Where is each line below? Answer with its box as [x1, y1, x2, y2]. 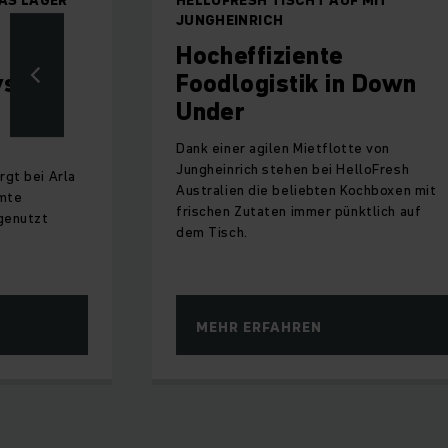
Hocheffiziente [176, 38, 344, 72]
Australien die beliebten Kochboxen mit [176, 179, 437, 200]
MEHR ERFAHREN [196, 316, 322, 337]
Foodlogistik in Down [176, 66, 417, 100]
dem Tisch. [176, 221, 248, 242]
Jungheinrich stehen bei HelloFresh [176, 158, 410, 179]
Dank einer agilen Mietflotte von [176, 137, 390, 158]
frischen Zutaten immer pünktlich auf [176, 200, 422, 221]
